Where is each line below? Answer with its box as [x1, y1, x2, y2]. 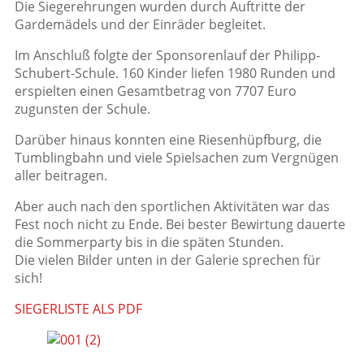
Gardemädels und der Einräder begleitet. [15, 15, 266, 34]
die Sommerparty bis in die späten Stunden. [15, 233, 284, 252]
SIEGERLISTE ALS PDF [15, 300, 142, 318]
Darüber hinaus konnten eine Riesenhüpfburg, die [15, 131, 322, 149]
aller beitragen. [15, 167, 107, 185]
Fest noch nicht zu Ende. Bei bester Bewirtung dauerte [15, 215, 345, 234]
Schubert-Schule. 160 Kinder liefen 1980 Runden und [15, 64, 336, 83]
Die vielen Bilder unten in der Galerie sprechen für [15, 251, 321, 270]
